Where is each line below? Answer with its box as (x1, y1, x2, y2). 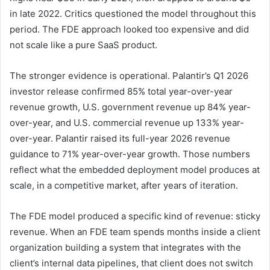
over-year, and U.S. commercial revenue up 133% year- (10, 116, 244, 128)
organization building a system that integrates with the (10, 241, 241, 253)
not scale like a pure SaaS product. (10, 39, 157, 51)
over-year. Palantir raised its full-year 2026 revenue (10, 132, 230, 144)
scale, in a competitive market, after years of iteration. (10, 179, 238, 191)
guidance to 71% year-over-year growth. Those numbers (10, 148, 250, 160)
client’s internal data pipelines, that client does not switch (10, 257, 253, 269)
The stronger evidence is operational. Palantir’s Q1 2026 (10, 69, 248, 81)
